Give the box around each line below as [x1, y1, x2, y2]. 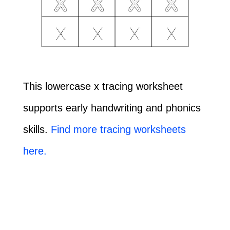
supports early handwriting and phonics [23, 102, 201, 114]
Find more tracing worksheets [50, 124, 186, 136]
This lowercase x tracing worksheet [23, 81, 183, 92]
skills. [23, 124, 51, 136]
